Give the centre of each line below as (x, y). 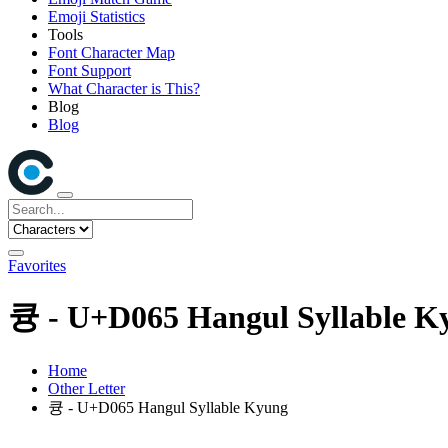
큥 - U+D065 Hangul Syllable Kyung (168, 407)
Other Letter (86, 388)
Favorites (37, 265)
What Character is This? (124, 88)
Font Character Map (111, 52)
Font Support (89, 70)
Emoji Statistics (96, 16)
